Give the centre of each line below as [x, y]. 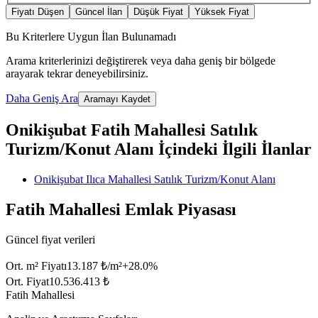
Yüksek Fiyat [222, 12]
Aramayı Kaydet [117, 99]
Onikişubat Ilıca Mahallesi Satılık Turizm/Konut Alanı [155, 179]
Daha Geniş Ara [42, 99]
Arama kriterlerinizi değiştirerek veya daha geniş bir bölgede [141, 61]
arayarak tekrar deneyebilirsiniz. [77, 74]
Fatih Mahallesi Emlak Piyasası [121, 209]
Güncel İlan [99, 12]
